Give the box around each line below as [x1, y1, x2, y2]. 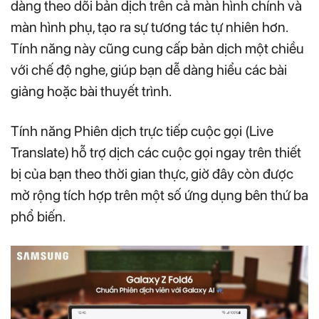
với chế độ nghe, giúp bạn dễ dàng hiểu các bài [11, 61, 287, 78]
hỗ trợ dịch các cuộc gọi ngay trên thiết [71, 143, 301, 161]
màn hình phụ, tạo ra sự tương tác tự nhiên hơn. [11, 18, 288, 36]
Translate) [11, 143, 69, 161]
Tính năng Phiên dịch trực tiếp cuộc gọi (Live [11, 122, 273, 140]
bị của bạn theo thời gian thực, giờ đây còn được [11, 164, 293, 182]
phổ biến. [11, 207, 66, 225]
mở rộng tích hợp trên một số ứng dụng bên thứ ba [11, 186, 308, 204]
